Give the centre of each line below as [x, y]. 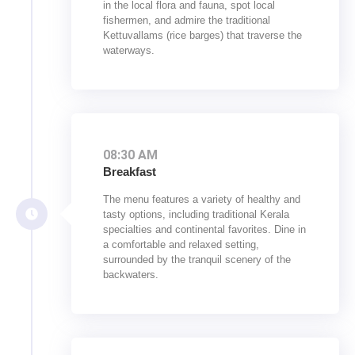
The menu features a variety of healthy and [202, 200]
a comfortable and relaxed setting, [181, 245]
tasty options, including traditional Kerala [196, 215]
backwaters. [131, 275]
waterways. [129, 51]
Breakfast [130, 172]
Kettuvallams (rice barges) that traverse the [202, 36]
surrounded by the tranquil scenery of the [197, 260]
